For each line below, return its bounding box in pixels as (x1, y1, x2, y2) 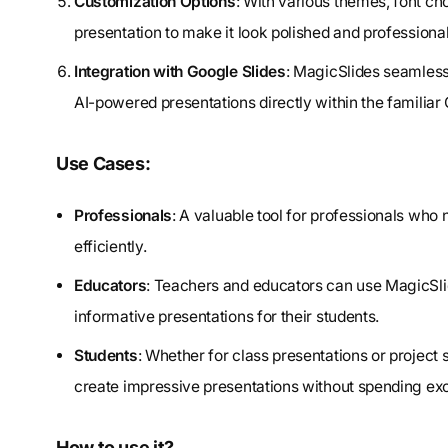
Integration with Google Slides (74, 62, 286, 82)
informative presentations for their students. (74, 307, 380, 327)
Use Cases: (56, 153, 151, 175)
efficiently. (74, 237, 147, 257)
